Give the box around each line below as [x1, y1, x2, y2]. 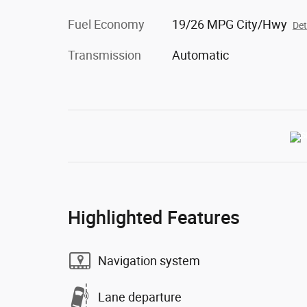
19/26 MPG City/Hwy [171, 17, 287, 32]
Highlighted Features [68, 206, 240, 228]
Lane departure [98, 289, 182, 304]
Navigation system [98, 253, 200, 268]
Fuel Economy [68, 17, 145, 32]
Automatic [171, 48, 229, 62]
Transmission [68, 48, 141, 62]
